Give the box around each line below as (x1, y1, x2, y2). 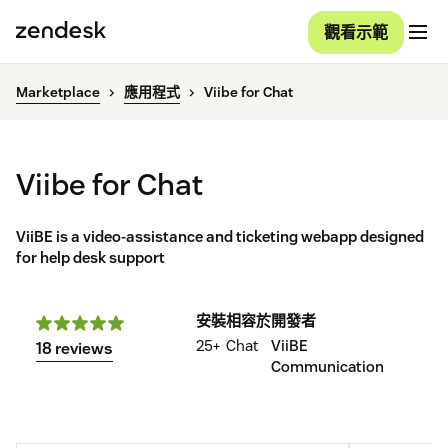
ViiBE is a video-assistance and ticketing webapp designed (16, 227, 424, 247)
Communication (271, 357, 384, 377)
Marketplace (16, 83, 100, 102)
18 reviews (36, 338, 113, 360)
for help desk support (16, 248, 165, 268)
